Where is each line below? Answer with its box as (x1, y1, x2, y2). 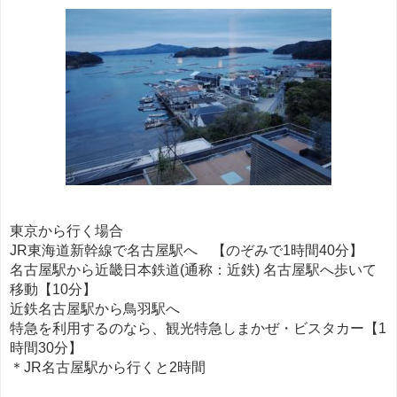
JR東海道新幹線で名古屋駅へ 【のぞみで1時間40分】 (10, 243, 363, 257)
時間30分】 (10, 340, 82, 354)
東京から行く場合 (10, 223, 123, 237)
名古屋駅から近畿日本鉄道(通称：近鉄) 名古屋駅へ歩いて (10, 262, 377, 276)
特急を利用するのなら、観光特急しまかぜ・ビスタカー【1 (10, 321, 386, 335)
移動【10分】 (10, 282, 97, 296)
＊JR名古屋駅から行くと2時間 (10, 360, 206, 374)
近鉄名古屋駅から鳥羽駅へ (10, 301, 180, 315)
